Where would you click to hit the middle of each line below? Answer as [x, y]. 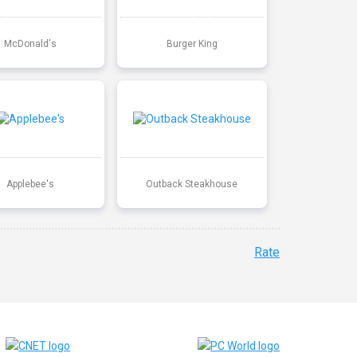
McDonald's [30, 43]
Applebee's [30, 184]
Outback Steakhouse [192, 184]
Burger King [192, 43]
